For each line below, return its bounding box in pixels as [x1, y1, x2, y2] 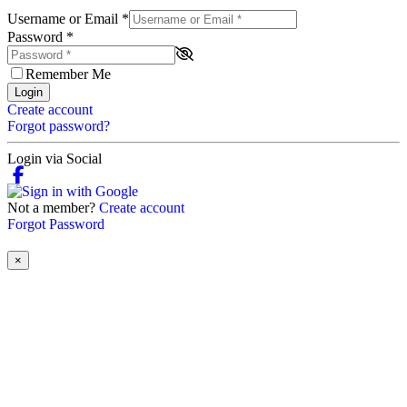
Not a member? [7, 200, 99, 216]
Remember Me [25, 66, 111, 83]
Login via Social [7, 151, 102, 167]
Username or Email [7, 11, 122, 27]
